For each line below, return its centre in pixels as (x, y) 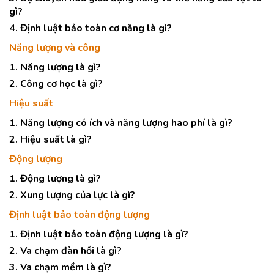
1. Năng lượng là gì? (55, 67)
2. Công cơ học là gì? (56, 84)
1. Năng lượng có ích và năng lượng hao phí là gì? (121, 123)
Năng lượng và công (55, 48)
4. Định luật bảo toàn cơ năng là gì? (91, 28)
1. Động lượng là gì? (55, 179)
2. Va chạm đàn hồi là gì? (65, 251)
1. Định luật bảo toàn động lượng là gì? (99, 234)
